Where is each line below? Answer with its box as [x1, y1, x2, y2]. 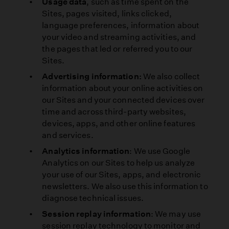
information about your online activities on [42, 83, 203, 93]
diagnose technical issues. [42, 193, 144, 203]
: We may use [150, 209, 201, 219]
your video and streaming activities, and [42, 32, 196, 42]
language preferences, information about [42, 20, 200, 30]
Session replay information [42, 209, 151, 219]
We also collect [143, 71, 200, 81]
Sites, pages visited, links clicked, [42, 8, 172, 18]
